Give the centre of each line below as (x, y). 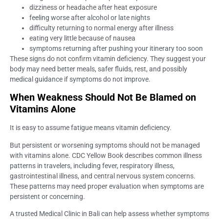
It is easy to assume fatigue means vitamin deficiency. (91, 128)
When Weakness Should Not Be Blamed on (103, 98)
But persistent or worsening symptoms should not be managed (105, 145)
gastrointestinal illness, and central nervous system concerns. (103, 176)
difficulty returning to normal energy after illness (101, 28)
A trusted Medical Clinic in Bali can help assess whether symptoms (109, 214)
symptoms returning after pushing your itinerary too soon (116, 48)
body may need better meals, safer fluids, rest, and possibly (99, 69)
